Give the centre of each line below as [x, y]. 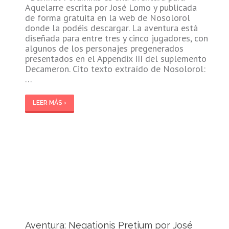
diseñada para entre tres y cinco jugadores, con [116, 38]
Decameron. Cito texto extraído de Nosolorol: [115, 68]
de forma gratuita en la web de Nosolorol [107, 17]
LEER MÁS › [49, 102]
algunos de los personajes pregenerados [104, 48]
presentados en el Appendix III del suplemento [116, 58]
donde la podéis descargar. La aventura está [111, 28]
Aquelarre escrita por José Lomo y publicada [111, 7]
